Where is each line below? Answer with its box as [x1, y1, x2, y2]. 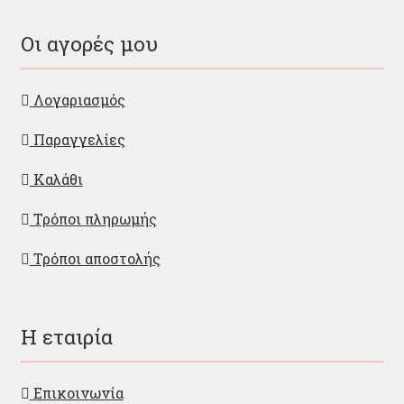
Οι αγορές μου [20, 29, 158, 57]
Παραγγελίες [29, 129, 125, 149]
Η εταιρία [20, 323, 113, 351]
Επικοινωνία [29, 382, 124, 402]
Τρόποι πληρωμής [29, 208, 157, 228]
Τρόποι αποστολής [29, 248, 161, 268]
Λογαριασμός [29, 89, 125, 109]
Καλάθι [29, 169, 83, 188]
